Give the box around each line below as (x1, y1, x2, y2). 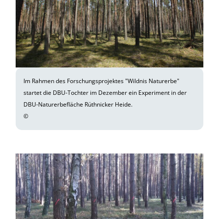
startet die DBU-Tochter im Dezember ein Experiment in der (23, 88, 187, 97)
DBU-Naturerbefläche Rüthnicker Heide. (23, 100, 132, 109)
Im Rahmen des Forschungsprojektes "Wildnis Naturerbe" (23, 76, 179, 85)
